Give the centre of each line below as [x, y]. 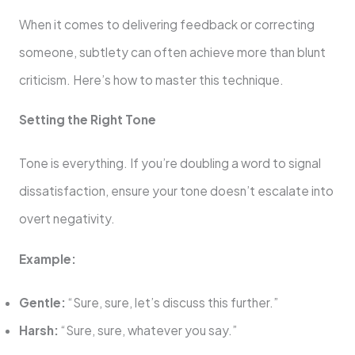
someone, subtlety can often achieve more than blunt [172, 52]
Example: [47, 258]
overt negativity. [67, 219]
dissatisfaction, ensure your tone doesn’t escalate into [176, 191]
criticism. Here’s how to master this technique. [151, 79]
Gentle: [42, 302]
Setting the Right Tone [87, 120]
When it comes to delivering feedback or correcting [166, 24]
